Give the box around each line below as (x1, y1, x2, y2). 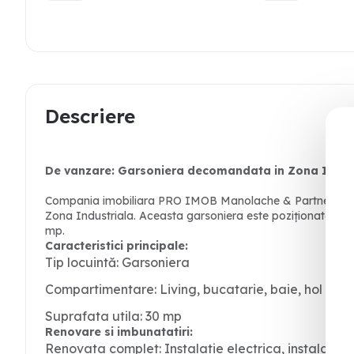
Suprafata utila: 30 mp (45, 308, 182, 324)
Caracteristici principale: (45, 239, 188, 253)
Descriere (45, 104, 135, 128)
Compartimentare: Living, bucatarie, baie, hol (45, 281, 322, 297)
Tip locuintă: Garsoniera (45, 254, 190, 270)
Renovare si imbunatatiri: (45, 325, 193, 339)
